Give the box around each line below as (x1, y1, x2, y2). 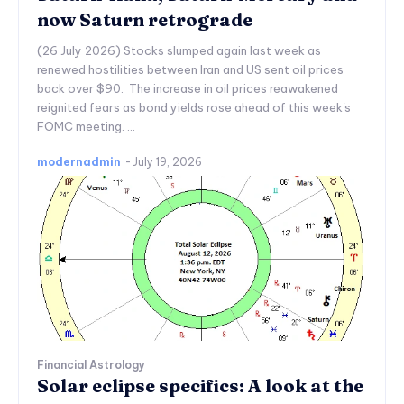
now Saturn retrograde (37, 7, 252, 31)
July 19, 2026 (133, 154, 202, 169)
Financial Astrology (37, 357, 145, 372)
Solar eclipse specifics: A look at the (37, 373, 363, 397)
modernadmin (37, 154, 121, 169)
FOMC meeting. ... (37, 118, 135, 133)
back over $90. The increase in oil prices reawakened (37, 80, 338, 96)
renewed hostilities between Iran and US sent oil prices (37, 61, 344, 77)
